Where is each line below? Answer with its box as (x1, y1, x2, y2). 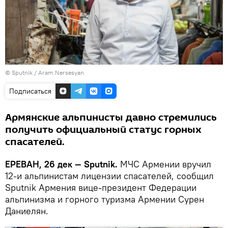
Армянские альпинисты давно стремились (5, 110, 217, 125)
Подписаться (9, 87, 51, 96)
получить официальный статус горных (5, 123, 202, 137)
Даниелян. (5, 205, 48, 217)
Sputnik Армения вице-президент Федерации (5, 182, 196, 194)
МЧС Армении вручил (118, 158, 211, 170)
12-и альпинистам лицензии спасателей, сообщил (5, 170, 214, 182)
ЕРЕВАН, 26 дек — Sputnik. (5, 158, 118, 170)
